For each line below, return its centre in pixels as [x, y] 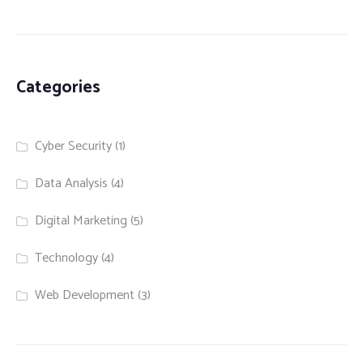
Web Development [85, 296]
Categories [58, 88]
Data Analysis [72, 184]
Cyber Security [74, 147]
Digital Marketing [81, 221]
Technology [67, 258]
